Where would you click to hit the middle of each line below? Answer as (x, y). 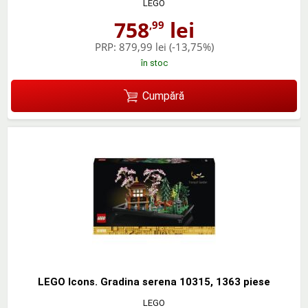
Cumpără (163, 96)
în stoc (154, 63)
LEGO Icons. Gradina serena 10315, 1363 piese (154, 282)
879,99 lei (142, 47)
